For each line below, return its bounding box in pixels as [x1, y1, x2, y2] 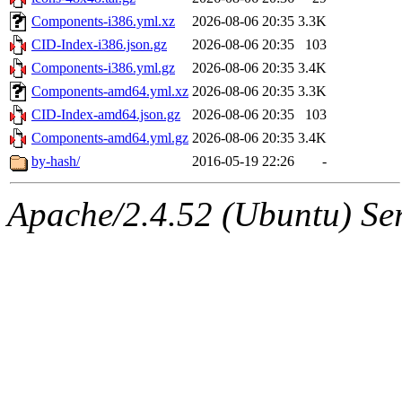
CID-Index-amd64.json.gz [31, 107, 180, 122]
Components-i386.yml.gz [31, 60, 175, 75]
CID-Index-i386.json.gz [31, 37, 167, 52]
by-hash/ [31, 153, 80, 169]
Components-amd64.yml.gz [31, 130, 188, 145]
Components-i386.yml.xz [31, 13, 175, 29]
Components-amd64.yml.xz [31, 83, 188, 99]
